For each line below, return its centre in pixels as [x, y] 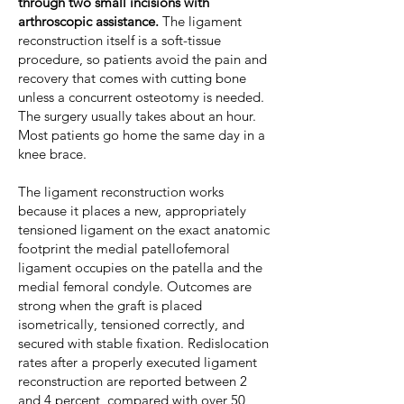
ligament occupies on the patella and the [140, 267]
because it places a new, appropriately [132, 211]
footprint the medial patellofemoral [124, 248]
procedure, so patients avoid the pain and [142, 59]
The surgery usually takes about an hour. [137, 116]
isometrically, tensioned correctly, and [131, 324]
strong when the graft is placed [110, 305]
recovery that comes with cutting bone [132, 78]
